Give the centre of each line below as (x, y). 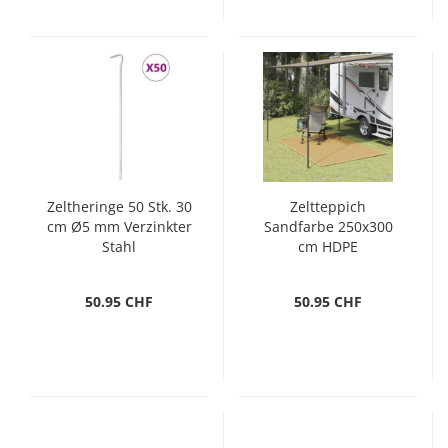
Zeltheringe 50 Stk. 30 (119, 206)
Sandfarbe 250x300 (328, 226)
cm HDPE (328, 246)
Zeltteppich (328, 206)
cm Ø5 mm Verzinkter (119, 226)
